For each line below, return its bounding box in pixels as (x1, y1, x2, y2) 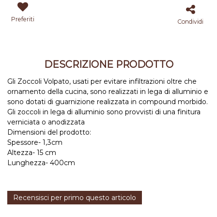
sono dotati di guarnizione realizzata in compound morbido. (7, 97, 208, 106)
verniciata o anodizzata (7, 118, 85, 126)
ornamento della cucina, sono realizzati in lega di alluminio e (7, 87, 208, 96)
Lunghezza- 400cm (7, 158, 75, 167)
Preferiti (11, 15, 34, 23)
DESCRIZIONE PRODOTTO (44, 59, 173, 70)
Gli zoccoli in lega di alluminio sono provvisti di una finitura (7, 108, 201, 116)
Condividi (177, 17, 203, 25)
